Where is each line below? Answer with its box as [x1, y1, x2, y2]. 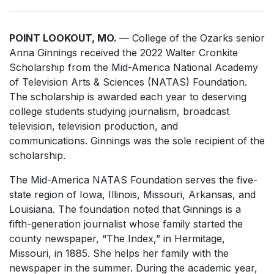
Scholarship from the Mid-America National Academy [9, 61, 258, 73]
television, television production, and [9, 120, 178, 132]
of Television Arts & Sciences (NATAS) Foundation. [9, 76, 247, 88]
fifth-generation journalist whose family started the [9, 218, 243, 230]
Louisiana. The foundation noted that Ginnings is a [9, 203, 241, 215]
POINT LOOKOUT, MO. [9, 32, 119, 44]
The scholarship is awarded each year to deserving [9, 91, 246, 103]
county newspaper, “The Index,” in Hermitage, [9, 232, 225, 245]
